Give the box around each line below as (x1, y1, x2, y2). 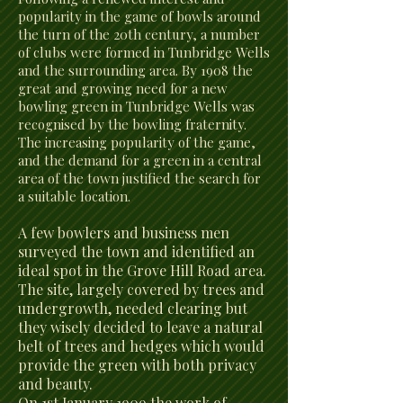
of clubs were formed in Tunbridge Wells (18, 43, 270, 61)
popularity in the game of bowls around (18, 7, 261, 25)
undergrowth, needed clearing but (18, 299, 247, 318)
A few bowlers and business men (18, 223, 229, 242)
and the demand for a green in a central (18, 151, 262, 169)
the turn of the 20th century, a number (18, 25, 260, 43)
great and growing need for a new (18, 79, 228, 97)
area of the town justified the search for (18, 169, 261, 187)
